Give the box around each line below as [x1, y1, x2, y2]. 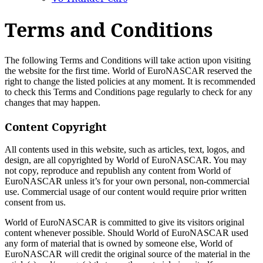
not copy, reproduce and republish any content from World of [5, 166, 231, 176]
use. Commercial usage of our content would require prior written [5, 187, 247, 197]
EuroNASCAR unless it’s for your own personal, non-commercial [5, 176, 249, 187]
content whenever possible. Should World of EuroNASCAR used [5, 228, 248, 238]
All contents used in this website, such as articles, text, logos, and [5, 144, 245, 155]
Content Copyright [5, 119, 107, 134]
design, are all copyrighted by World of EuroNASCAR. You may [5, 155, 247, 166]
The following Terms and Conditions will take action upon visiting [5, 55, 251, 65]
